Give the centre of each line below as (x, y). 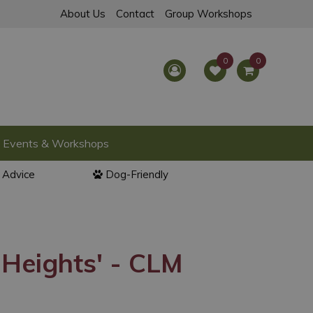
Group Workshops (209, 14)
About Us (83, 14)
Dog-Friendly (137, 174)
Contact (135, 14)
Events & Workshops (56, 143)
